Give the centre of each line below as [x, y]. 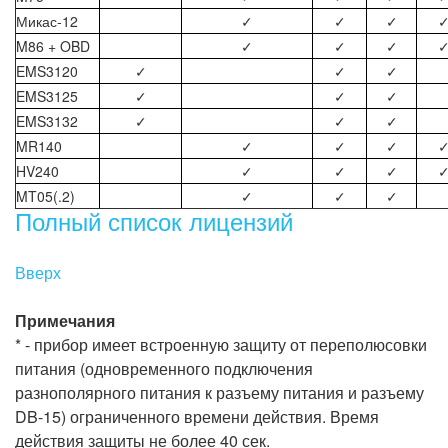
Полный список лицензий [154, 220]
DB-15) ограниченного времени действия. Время [197, 416]
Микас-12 [47, 21]
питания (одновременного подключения [164, 368]
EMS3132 [47, 121]
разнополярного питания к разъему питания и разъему [219, 392]
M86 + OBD [53, 46]
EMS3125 [47, 96]
